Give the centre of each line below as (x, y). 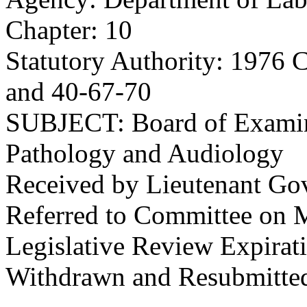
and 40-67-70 (78, 91)
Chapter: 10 (69, 30)
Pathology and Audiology (145, 153)
